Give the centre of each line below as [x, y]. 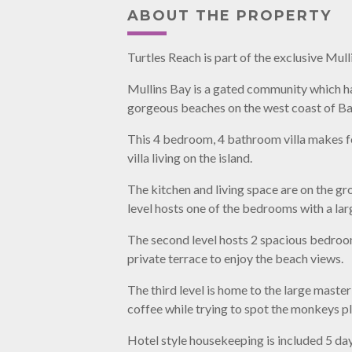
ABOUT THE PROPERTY [229, 15]
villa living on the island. [190, 157]
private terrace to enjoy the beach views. [235, 258]
